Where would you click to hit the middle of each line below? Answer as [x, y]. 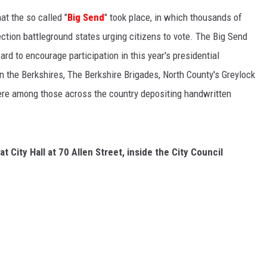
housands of [218, 18]
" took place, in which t [149, 18]
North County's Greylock [209, 75]
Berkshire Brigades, [122, 75]
